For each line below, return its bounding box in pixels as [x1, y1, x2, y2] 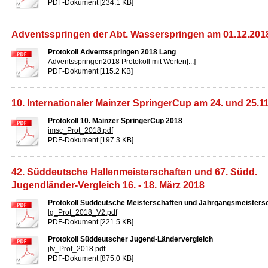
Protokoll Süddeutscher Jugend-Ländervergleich [48, 235, 213, 243]
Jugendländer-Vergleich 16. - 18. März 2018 [11, 180, 205, 190]
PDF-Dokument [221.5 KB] [48, 218, 133, 226]
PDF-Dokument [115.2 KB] [48, 67, 133, 75]
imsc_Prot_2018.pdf [48, 126, 113, 135]
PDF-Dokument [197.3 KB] [48, 136, 133, 144]
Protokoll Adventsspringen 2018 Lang [48, 48, 176, 56]
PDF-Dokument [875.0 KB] [48, 254, 133, 263]
